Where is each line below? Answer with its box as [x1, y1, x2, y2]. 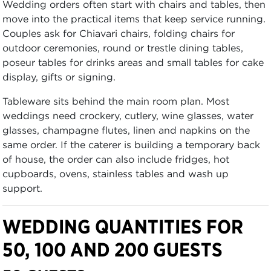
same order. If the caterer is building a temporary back [2, 139, 260, 151]
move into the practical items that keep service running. [2, 13, 266, 25]
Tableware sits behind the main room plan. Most [2, 95, 229, 107]
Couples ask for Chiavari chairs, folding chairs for [2, 27, 235, 39]
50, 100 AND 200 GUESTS [2, 238, 223, 261]
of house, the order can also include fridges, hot [2, 153, 229, 165]
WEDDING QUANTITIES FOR [2, 215, 243, 238]
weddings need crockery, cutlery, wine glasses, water [2, 109, 253, 122]
